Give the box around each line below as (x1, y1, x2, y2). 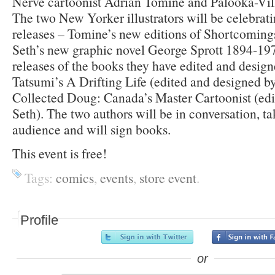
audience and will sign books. (12, 120, 171, 138)
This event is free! (12, 144, 107, 162)
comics (56, 168, 94, 187)
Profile (20, 212, 58, 228)
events (100, 168, 133, 187)
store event (139, 168, 196, 187)
